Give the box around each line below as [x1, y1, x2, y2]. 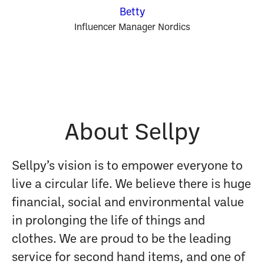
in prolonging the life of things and [12, 215, 205, 227]
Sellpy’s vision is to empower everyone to [12, 160, 243, 173]
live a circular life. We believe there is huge [12, 179, 251, 191]
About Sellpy [64, 122, 200, 146]
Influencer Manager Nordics [74, 23, 190, 32]
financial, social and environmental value [12, 197, 244, 209]
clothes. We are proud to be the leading [12, 233, 231, 246]
